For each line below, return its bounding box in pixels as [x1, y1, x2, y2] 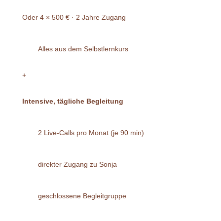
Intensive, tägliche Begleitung [22, 97, 123, 105]
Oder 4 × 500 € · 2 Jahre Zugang [22, 13, 126, 21]
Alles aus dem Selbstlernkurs [37, 44, 128, 53]
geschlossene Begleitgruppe [37, 191, 126, 200]
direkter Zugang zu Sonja [37, 160, 117, 168]
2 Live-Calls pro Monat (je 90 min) [37, 128, 144, 137]
